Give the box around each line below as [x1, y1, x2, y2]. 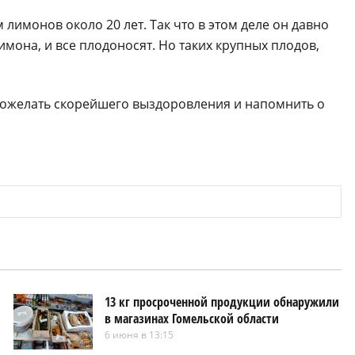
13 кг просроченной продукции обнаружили [104, 293, 339, 311]
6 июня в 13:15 [104, 328, 174, 342]
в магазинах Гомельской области [104, 310, 279, 327]
